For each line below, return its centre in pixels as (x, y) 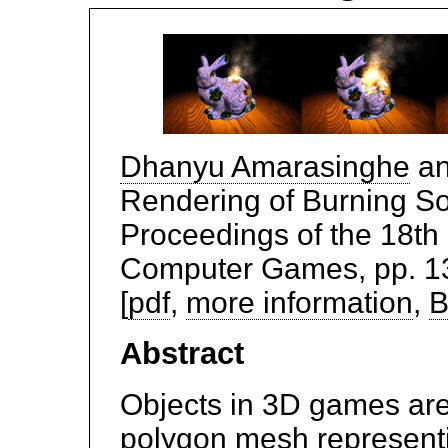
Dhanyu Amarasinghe (265, 166)
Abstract (182, 353)
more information (299, 302)
